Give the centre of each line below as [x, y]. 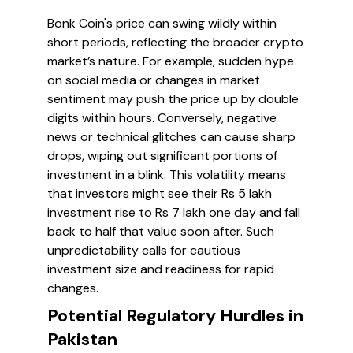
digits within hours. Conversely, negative [162, 118]
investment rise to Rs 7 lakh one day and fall [174, 212]
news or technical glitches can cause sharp [171, 137]
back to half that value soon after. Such [161, 231]
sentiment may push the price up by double [173, 99]
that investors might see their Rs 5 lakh [160, 193]
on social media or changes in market [154, 80]
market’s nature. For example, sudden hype [171, 61]
